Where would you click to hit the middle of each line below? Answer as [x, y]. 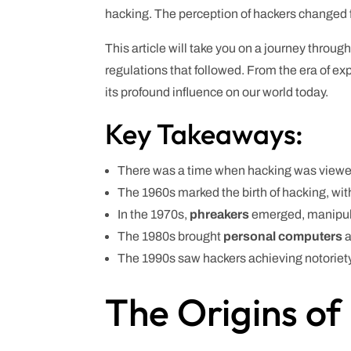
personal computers [283, 237]
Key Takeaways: [204, 134]
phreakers [220, 215]
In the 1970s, [154, 215]
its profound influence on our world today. [217, 92]
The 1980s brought [171, 237]
